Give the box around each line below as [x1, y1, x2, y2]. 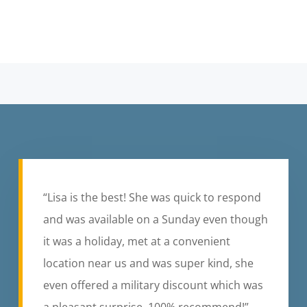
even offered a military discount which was [42, 277, 263, 293]
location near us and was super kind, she [42, 255, 254, 271]
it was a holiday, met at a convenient [42, 233, 230, 249]
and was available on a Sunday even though [42, 211, 268, 227]
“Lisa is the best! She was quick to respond [42, 189, 261, 205]
